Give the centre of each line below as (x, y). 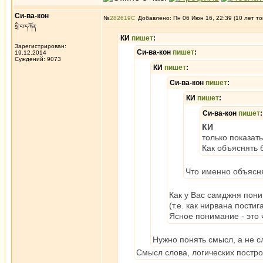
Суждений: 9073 (38, 59)
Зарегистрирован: (41, 46)
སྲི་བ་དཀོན (26, 27)
